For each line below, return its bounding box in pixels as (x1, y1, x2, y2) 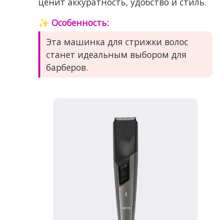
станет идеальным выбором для (46, 49, 187, 61)
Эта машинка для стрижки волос (46, 36, 188, 48)
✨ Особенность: (38, 17, 109, 29)
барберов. (46, 61, 88, 74)
